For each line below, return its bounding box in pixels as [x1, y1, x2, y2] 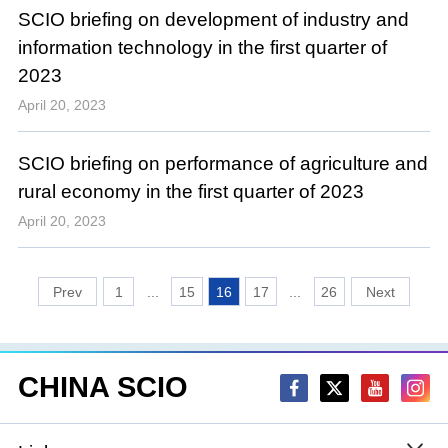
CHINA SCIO [17, 371, 188, 404]
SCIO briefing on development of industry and [17, 8, 409, 30]
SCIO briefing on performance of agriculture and [17, 152, 428, 174]
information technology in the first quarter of [17, 36, 387, 58]
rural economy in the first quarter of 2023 [17, 180, 364, 202]
